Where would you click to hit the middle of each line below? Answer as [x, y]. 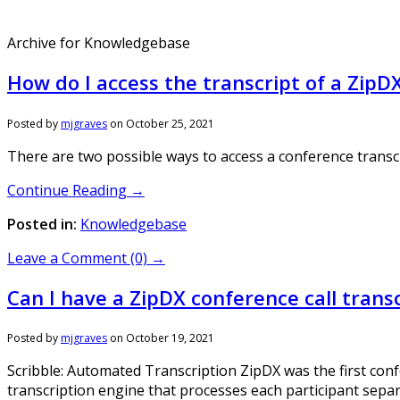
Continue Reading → [76, 190]
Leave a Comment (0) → [86, 258]
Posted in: [42, 224]
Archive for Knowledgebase [99, 43]
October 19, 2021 [170, 338]
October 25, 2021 [170, 123]
